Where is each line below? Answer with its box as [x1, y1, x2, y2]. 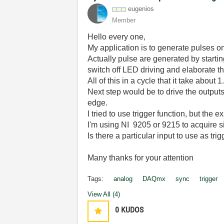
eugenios [128, 5, 154, 12]
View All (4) [87, 190, 120, 198]
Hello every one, [87, 32, 146, 41]
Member [112, 16, 136, 24]
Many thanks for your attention [87, 153, 194, 162]
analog [113, 175, 133, 182]
